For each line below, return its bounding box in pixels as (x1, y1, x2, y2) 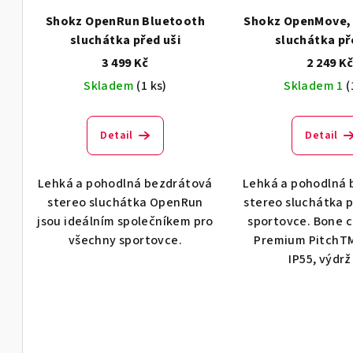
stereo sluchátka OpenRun (47, 193, 203, 211)
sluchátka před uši (69, 31, 181, 49)
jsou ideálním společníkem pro (37, 212, 214, 230)
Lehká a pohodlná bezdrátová (38, 174, 213, 192)
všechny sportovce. (68, 231, 183, 249)
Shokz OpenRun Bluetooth (45, 12, 206, 30)
